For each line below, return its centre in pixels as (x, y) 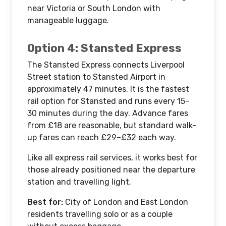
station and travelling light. (79, 182)
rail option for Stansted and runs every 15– (108, 101)
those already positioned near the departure (111, 170)
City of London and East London (126, 202)
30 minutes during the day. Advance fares (108, 113)
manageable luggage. (68, 20)
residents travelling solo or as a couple (100, 214)
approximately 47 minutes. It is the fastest (108, 89)
